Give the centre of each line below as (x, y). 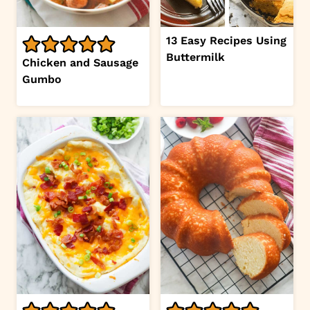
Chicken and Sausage (80, 63)
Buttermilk (195, 57)
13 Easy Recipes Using (226, 41)
